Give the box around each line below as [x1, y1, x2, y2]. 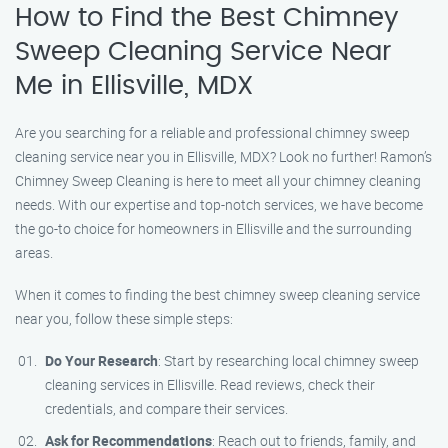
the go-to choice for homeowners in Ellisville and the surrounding [15, 219, 412, 238]
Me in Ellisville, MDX [15, 73, 253, 99]
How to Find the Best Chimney [15, 5, 398, 31]
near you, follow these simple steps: [15, 309, 233, 328]
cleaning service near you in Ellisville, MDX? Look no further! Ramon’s [15, 147, 432, 166]
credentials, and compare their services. [45, 399, 288, 418]
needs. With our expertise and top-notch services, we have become [15, 195, 423, 214]
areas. [15, 243, 53, 262]
